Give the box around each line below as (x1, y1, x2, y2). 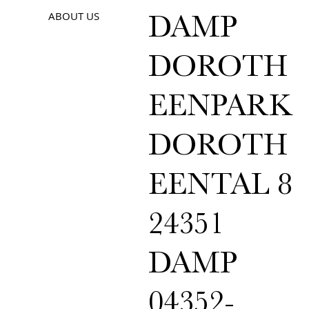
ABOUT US (48, 8, 100, 23)
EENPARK (148, 94, 292, 126)
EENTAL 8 (148, 173, 293, 204)
